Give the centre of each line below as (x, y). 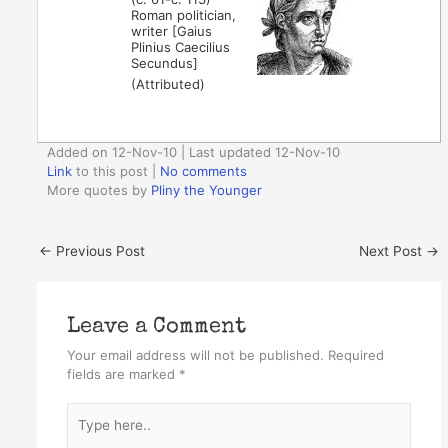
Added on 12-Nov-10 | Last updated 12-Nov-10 (194, 152)
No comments (204, 171)
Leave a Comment (156, 327)
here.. (84, 435)
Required (355, 354)
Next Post (392, 250)
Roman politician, (184, 14)
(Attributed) (168, 83)
